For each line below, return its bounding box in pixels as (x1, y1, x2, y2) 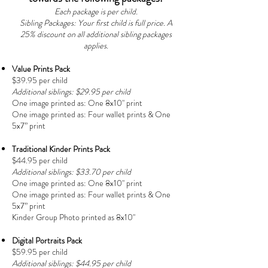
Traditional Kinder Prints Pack (12, 143, 110, 155)
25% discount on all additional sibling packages (20, 28, 172, 40)
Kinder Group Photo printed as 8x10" (12, 211, 135, 223)
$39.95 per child (12, 74, 68, 86)
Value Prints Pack (12, 63, 70, 75)
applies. (83, 39, 108, 51)
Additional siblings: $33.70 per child (12, 166, 131, 178)
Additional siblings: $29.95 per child (12, 86, 130, 98)
